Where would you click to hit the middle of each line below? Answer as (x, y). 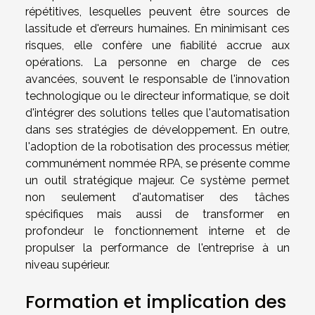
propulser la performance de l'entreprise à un (157, 248)
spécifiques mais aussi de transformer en (157, 214)
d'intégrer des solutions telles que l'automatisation (157, 113)
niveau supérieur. (67, 265)
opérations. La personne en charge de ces (157, 63)
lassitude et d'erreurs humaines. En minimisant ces (157, 29)
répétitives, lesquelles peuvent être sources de (157, 12)
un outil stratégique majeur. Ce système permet (157, 181)
